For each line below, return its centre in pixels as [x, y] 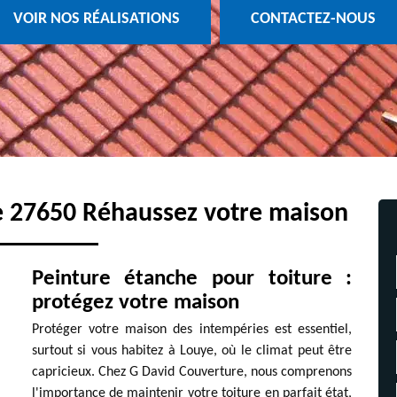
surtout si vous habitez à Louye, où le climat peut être [192, 351]
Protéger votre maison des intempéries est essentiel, [192, 330]
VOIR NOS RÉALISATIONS [96, 19]
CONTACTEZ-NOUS [313, 19]
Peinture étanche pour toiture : [192, 279]
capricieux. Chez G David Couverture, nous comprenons [192, 372]
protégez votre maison [135, 303]
